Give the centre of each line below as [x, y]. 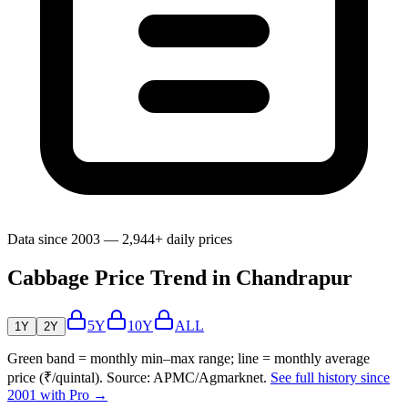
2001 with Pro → [57, 395]
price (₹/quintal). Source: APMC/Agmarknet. [137, 378]
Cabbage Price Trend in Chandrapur [180, 278]
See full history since [330, 378]
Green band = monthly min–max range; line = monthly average [189, 359]
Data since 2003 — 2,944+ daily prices [120, 240]
